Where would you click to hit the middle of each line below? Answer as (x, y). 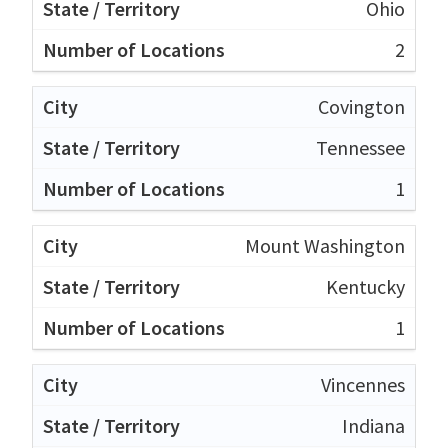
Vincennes (363, 384)
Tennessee (360, 147)
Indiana (373, 425)
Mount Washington (325, 245)
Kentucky (365, 286)
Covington (361, 106)
